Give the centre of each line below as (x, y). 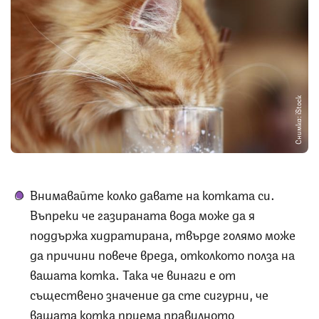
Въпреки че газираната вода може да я (142, 213)
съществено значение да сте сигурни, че (149, 293)
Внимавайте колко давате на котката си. (152, 193)
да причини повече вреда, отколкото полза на (162, 253)
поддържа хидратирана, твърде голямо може (163, 233)
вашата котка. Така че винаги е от (133, 273)
